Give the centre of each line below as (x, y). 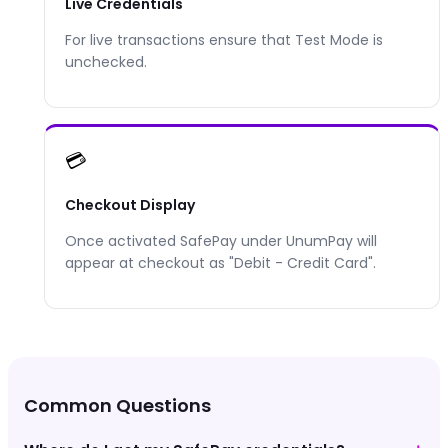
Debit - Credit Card (301, 262)
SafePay (208, 240)
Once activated (122, 240)
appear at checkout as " (149, 262)
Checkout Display (130, 204)
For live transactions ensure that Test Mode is (224, 39)
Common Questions (117, 405)
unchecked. (106, 61)
